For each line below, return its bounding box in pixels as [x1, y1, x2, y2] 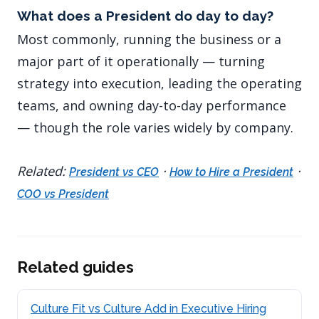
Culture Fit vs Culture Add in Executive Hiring [31, 302, 266, 316]
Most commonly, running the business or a [17, 31, 281, 48]
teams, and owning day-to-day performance [17, 97, 286, 115]
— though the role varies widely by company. [17, 119, 293, 137]
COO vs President [17, 187, 109, 202]
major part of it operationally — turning [17, 53, 265, 70]
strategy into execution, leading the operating [17, 75, 302, 93]
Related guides [17, 258, 134, 277]
